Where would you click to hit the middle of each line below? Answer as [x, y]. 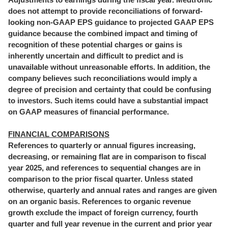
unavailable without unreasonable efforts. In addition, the [109, 67]
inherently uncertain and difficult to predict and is [96, 56]
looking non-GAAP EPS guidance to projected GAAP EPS [111, 22]
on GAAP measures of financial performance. [89, 112]
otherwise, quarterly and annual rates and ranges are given [112, 190]
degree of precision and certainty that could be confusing [110, 89]
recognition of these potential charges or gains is [95, 45]
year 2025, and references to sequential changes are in [104, 168]
